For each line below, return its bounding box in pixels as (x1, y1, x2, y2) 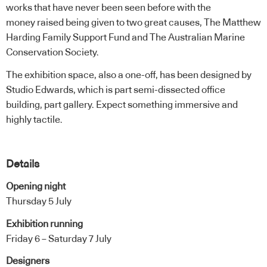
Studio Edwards (6, 85, 73, 95)
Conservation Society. (6, 48, 99, 58)
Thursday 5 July (6, 197, 72, 207)
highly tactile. (6, 114, 63, 125)
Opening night (6, 182, 66, 192)
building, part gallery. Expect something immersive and (6, 100, 238, 110)
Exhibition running (6, 219, 83, 229)
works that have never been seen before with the (6, 3, 211, 13)
